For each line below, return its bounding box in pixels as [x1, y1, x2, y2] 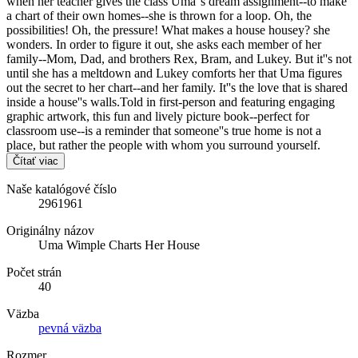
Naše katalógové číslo [6, 181, 117, 196]
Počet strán [6, 265, 62, 279]
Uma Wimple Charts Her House [38, 237, 200, 252]
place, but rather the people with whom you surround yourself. [6, 137, 320, 152]
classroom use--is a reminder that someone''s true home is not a [6, 123, 321, 137]
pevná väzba [38, 320, 101, 335]
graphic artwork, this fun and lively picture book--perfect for [6, 109, 309, 123]
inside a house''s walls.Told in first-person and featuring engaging [6, 94, 335, 109]
